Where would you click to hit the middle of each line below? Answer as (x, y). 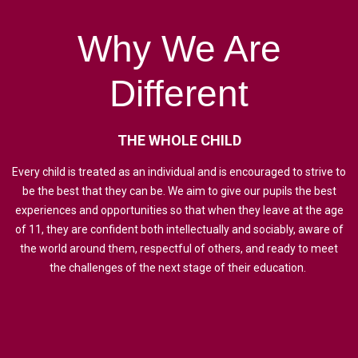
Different (179, 94)
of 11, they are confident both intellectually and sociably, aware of (179, 230)
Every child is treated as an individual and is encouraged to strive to (179, 172)
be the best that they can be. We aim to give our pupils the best (179, 191)
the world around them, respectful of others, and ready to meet (179, 249)
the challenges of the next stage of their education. (179, 268)
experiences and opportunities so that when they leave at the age (179, 211)
